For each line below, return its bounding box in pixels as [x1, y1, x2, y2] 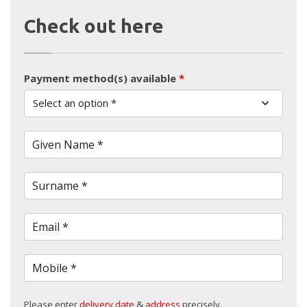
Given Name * [32, 136, 103, 152]
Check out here [24, 14, 164, 36]
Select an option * [33, 95, 116, 110]
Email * [32, 219, 69, 234]
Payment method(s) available [24, 71, 176, 85]
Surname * [32, 177, 88, 193]
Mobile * [32, 260, 77, 275]
